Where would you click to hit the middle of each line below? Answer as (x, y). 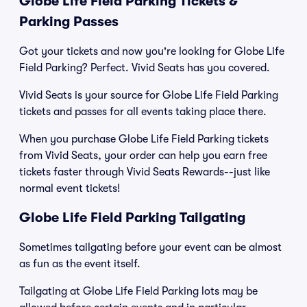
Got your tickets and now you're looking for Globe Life (152, 51)
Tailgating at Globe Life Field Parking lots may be (138, 291)
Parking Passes (69, 22)
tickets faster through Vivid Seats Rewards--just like (145, 172)
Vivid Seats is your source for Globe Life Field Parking (149, 95)
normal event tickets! (70, 188)
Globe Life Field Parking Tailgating (132, 218)
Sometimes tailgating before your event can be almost (150, 247)
